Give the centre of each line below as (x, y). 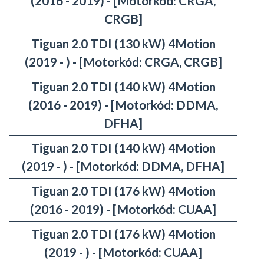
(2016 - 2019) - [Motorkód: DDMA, (123, 105)
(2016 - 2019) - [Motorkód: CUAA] (123, 209)
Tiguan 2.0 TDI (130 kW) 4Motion (123, 44)
